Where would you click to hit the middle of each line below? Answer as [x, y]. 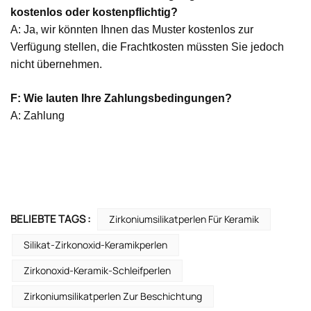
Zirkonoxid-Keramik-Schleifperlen [97, 270]
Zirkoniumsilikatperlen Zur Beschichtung [113, 296]
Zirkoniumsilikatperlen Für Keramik [184, 219]
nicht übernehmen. [56, 65]
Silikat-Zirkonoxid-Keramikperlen [95, 244]
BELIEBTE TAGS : [50, 219]
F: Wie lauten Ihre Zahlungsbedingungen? [121, 99]
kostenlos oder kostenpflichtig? [94, 12]
